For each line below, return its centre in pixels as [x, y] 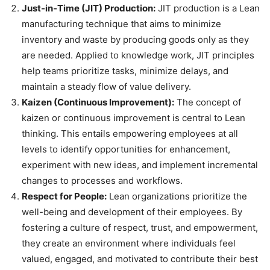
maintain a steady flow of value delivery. [106, 86]
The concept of [208, 102]
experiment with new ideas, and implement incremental [140, 165]
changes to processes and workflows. [102, 180]
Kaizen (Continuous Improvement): [98, 102]
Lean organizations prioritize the [177, 196]
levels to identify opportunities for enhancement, [126, 149]
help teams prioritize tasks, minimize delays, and [125, 71]
